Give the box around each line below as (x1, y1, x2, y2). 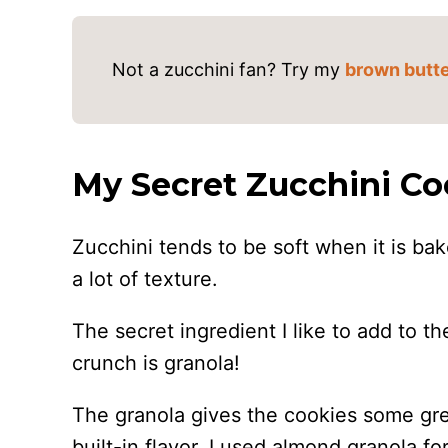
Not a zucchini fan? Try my (112, 59, 345, 80)
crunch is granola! (72, 351, 246, 375)
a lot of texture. (72, 267, 224, 291)
